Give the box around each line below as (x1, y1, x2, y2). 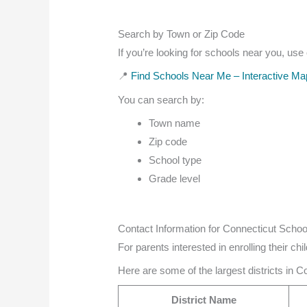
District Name (171, 293, 236, 306)
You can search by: (118, 93, 205, 106)
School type (149, 154, 202, 167)
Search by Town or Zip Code (118, 27, 245, 40)
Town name (149, 117, 201, 130)
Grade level (149, 173, 201, 185)
